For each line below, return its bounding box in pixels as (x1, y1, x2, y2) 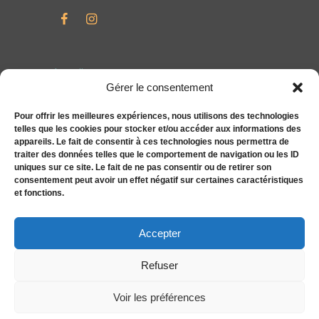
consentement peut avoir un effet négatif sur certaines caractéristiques (14, 175, 303, 185)
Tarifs (53, 163, 75, 174)
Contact (53, 182, 85, 194)
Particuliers (53, 86, 99, 98)
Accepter (138, 226, 181, 239)
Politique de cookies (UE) (53, 202, 157, 213)
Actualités (53, 144, 94, 155)
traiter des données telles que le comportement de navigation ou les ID (14, 150, 299, 159)
